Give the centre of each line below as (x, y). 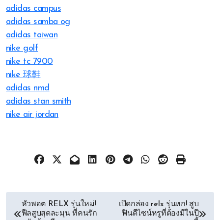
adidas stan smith (39, 101)
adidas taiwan (32, 35)
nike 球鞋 (23, 75)
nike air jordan (32, 115)
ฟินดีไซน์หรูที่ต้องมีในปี (160, 214)
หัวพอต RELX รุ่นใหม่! (59, 204)
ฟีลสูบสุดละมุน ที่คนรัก (59, 214)
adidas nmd (28, 88)
